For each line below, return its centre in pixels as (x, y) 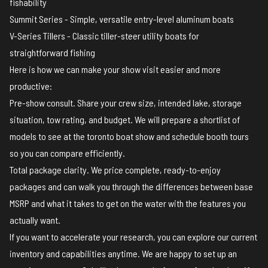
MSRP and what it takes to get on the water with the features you (128, 203)
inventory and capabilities (58, 254)
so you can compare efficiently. (67, 153)
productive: (31, 86)
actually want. (35, 220)
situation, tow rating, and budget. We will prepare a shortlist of (125, 120)
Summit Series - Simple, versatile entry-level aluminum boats (122, 19)
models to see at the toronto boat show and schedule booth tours (129, 136)
